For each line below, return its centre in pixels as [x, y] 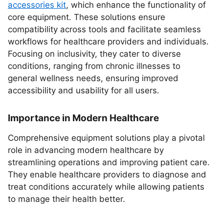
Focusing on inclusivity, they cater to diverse [94, 54]
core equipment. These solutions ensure [87, 17]
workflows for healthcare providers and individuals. [108, 42]
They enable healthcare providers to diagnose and [107, 175]
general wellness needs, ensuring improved [93, 78]
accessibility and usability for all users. [84, 90]
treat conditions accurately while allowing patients [106, 187]
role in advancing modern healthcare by [86, 150]
